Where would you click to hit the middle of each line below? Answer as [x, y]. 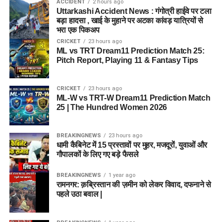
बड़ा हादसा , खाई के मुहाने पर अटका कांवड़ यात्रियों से [130, 21]
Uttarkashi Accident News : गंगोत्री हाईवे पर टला [134, 11]
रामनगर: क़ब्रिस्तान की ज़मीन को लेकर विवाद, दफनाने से [134, 185]
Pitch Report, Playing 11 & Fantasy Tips [127, 60]
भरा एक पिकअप [78, 30]
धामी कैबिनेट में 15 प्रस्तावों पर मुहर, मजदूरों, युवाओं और [132, 145]
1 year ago [122, 175]
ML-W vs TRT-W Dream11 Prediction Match [133, 98]
